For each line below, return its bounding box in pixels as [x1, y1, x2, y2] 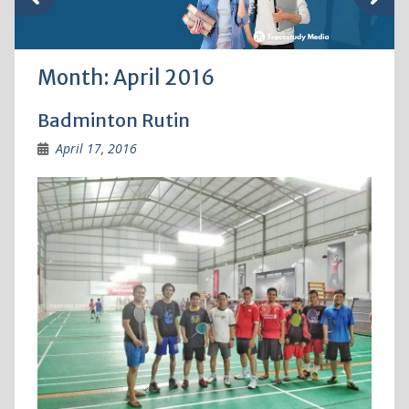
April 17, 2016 [55, 140, 137, 158]
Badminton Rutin [37, 109, 190, 132]
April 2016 [112, 65, 215, 91]
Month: [37, 65, 113, 91]
